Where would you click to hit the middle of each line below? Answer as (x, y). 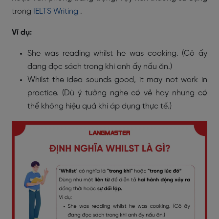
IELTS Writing (56, 11)
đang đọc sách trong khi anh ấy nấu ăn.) (100, 67)
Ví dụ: (23, 33)
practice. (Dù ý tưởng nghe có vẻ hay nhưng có (117, 93)
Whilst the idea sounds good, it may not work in (117, 80)
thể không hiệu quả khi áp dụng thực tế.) (99, 106)
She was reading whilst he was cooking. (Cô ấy (117, 54)
